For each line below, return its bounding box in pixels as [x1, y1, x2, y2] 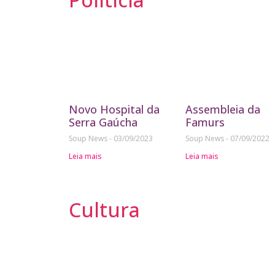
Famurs [185, 115, 225, 130]
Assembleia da [185, 102, 260, 117]
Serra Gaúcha [69, 115, 137, 130]
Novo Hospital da [69, 102, 160, 117]
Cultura [69, 196, 140, 223]
